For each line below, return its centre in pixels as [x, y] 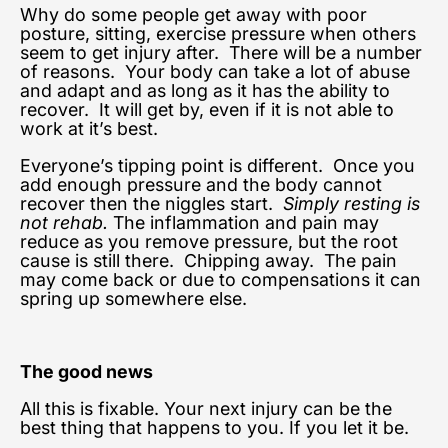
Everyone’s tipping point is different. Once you [217, 165]
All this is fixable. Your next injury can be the [206, 409]
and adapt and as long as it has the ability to [205, 90]
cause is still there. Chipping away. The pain [208, 260]
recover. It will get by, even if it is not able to [207, 109]
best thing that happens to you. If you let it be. [219, 428]
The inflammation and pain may [243, 222]
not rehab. [64, 222]
